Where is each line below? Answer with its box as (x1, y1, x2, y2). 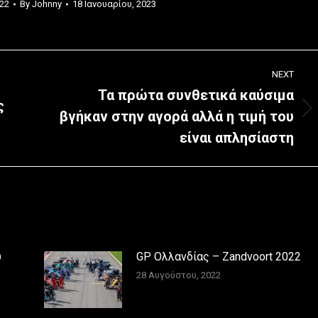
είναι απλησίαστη (180, 128, 294, 146)
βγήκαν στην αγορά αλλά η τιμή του (60, 107, 294, 125)
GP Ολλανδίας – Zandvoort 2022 (136, 249, 301, 263)
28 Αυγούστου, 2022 (136, 269, 221, 280)
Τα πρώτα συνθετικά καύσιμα (98, 86, 294, 104)
